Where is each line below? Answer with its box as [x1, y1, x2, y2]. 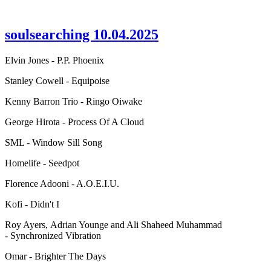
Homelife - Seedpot [5, 157, 79, 168]
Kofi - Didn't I [5, 198, 62, 209]
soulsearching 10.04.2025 [5, 26, 158, 42]
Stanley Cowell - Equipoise [5, 75, 109, 86]
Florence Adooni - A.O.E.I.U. [5, 178, 122, 189]
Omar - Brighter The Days [5, 250, 106, 261]
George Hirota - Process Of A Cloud [5, 116, 146, 127]
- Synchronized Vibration [5, 230, 101, 241]
